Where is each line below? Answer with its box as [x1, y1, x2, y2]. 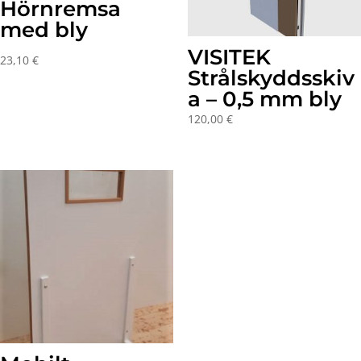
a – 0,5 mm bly [187, 86, 342, 113]
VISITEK [187, 44, 271, 71]
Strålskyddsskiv [187, 65, 355, 92]
